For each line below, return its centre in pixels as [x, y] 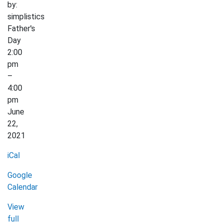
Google [20, 175]
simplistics [26, 17]
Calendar [23, 187]
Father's [21, 28]
